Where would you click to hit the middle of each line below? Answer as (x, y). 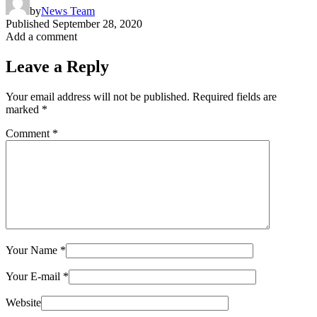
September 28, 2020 (97, 23)
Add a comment (41, 36)
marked (24, 109)
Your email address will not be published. (98, 96)
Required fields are (235, 96)
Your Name (33, 250)
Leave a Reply (57, 66)
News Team (68, 11)
